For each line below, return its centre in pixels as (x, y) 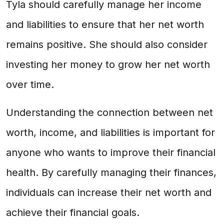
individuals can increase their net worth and (109, 192)
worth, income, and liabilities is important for (110, 132)
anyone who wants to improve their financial (111, 152)
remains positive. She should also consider (107, 44)
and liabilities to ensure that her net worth (105, 24)
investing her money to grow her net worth (108, 64)
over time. (30, 84)
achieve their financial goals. (73, 212)
